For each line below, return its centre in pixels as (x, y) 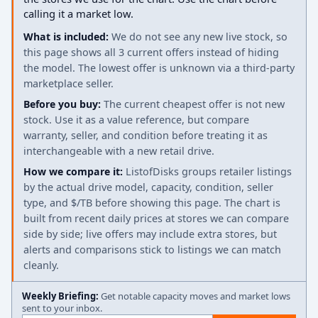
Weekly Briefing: (60, 296)
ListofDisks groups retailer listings (209, 171)
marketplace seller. (68, 83)
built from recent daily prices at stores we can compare (156, 218)
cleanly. (41, 265)
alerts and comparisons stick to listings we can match (152, 250)
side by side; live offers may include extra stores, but (150, 234)
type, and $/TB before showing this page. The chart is (152, 203)
